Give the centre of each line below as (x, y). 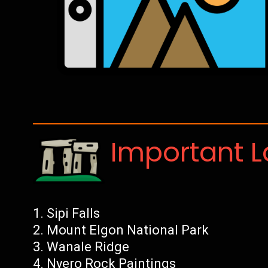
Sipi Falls (74, 213)
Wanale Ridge (88, 247)
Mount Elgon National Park (128, 230)
